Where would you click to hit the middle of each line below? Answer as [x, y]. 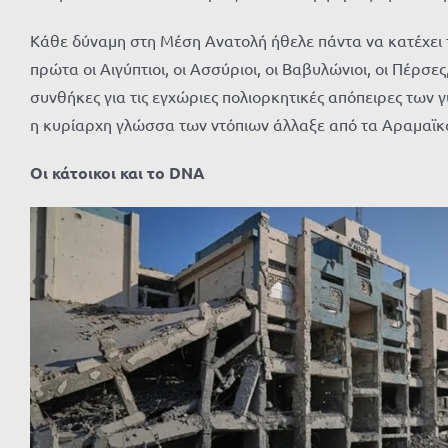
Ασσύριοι [223, 68]
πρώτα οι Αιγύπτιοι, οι [108, 68]
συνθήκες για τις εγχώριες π [130, 96]
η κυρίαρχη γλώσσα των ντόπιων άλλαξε [179, 124]
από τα [353, 124]
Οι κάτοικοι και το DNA [117, 172]
